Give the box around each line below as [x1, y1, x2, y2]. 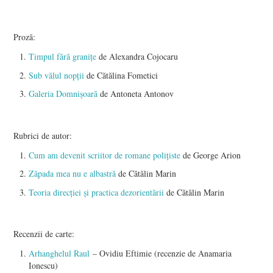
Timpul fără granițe [29, 51, 97, 63]
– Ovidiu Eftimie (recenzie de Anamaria [90, 247, 232, 260]
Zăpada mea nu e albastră [29, 168, 116, 180]
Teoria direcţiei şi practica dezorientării [29, 186, 165, 198]
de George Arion [180, 149, 241, 161]
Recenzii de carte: [13, 228, 75, 240]
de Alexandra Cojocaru [96, 51, 179, 63]
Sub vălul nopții [29, 69, 87, 81]
